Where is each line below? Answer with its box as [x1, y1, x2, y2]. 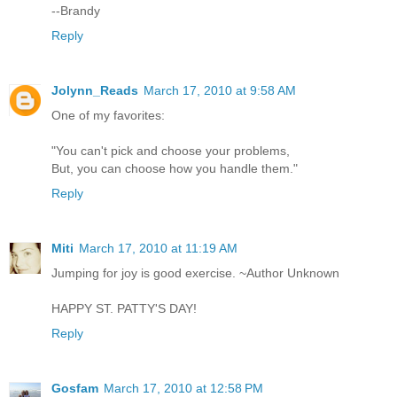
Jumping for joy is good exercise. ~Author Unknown [51, 266, 339, 281]
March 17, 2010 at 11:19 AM [79, 241, 237, 256]
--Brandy [51, 4, 100, 19]
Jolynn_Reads [51, 83, 138, 98]
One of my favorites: [51, 108, 165, 123]
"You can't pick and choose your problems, [51, 144, 290, 159]
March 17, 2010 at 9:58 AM [144, 83, 296, 98]
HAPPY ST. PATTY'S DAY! [51, 301, 197, 316]
